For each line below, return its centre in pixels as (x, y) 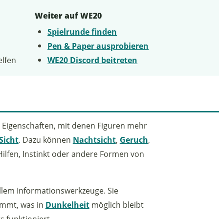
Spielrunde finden (82, 31)
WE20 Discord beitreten (93, 60)
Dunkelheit (67, 204)
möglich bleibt (116, 204)
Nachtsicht (94, 139)
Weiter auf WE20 (68, 16)
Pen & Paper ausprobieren (98, 45)
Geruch (134, 139)
